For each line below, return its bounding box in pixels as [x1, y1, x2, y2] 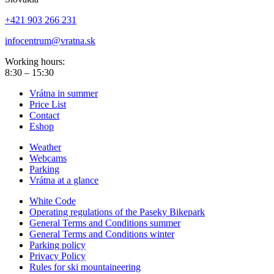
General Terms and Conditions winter [29, 229, 174, 240]
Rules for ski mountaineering [29, 262, 141, 273]
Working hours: [5, 56, 65, 67]
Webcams [29, 153, 67, 164]
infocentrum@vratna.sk [5, 35, 95, 46]
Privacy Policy [29, 251, 86, 262]
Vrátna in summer [29, 88, 98, 99]
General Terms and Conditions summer [29, 218, 180, 229]
